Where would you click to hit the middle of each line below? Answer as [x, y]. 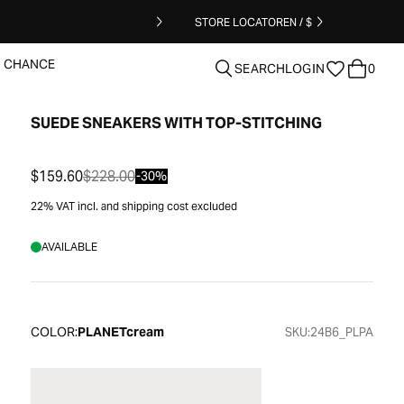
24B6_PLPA [342, 332]
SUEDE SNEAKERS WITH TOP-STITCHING [176, 123]
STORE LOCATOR [239, 22]
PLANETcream [121, 332]
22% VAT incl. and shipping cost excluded [134, 206]
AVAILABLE [69, 247]
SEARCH [260, 69]
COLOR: [54, 332]
